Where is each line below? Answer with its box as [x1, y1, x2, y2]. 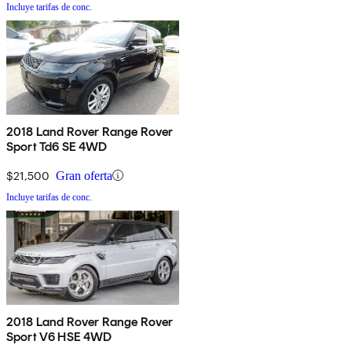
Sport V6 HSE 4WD [6, 328, 112, 344]
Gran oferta [56, 168, 112, 182]
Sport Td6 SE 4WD [6, 138, 108, 154]
